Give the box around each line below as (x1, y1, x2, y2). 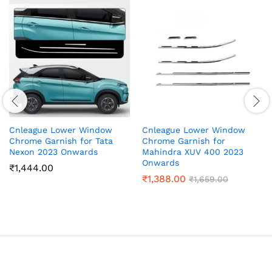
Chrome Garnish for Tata (9, 135, 113, 146)
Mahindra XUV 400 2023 (142, 146, 243, 157)
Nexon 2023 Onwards (9, 146, 98, 157)
